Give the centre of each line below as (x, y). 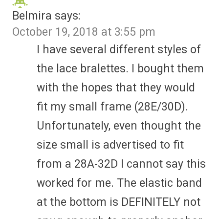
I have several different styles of (119, 49)
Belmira (32, 16)
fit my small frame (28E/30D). (112, 107)
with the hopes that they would (116, 88)
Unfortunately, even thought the (119, 126)
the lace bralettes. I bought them (120, 68)
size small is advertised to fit (110, 145)
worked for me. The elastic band (119, 183)
